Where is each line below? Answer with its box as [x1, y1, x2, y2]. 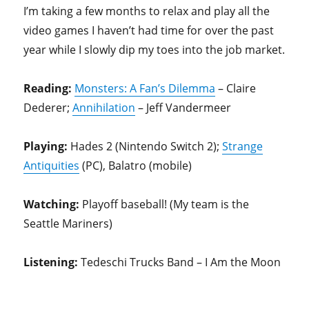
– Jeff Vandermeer [135, 100, 232, 116]
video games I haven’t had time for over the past [23, 23, 275, 39]
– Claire [215, 81, 257, 97]
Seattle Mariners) [23, 216, 113, 232]
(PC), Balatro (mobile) [79, 158, 192, 174]
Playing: [23, 139, 71, 154]
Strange [222, 139, 263, 154]
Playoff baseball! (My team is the [79, 197, 250, 212]
